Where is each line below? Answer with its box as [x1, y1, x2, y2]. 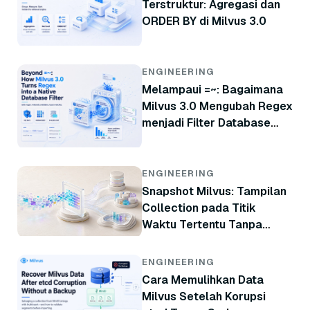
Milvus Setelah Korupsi [142, 289, 266, 304]
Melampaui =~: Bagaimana [142, 82, 283, 98]
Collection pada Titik [142, 201, 256, 216]
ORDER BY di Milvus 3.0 [142, 14, 266, 29]
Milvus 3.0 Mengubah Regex [142, 99, 293, 114]
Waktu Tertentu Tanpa [142, 217, 262, 232]
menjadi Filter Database [142, 116, 271, 131]
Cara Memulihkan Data [142, 273, 264, 288]
